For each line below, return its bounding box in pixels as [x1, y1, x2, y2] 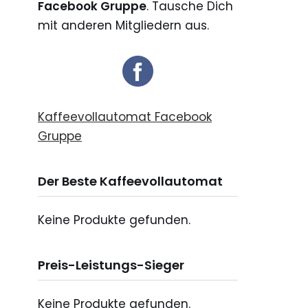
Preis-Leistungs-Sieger [38, 256, 184, 274]
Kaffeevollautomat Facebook [38, 109, 212, 126]
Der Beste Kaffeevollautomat [38, 173, 223, 190]
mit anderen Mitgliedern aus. [38, 17, 209, 34]
